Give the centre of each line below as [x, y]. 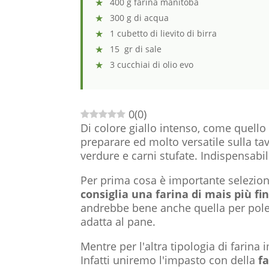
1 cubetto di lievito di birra [164, 33]
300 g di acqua [140, 17]
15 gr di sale [136, 49]
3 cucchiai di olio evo [152, 64]
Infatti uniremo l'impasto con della [170, 260]
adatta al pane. [118, 221]
